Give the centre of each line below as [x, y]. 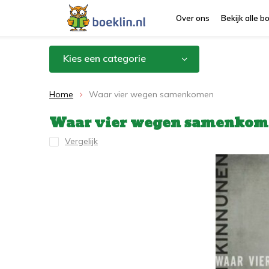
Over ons [193, 18]
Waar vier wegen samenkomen [151, 94]
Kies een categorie [104, 58]
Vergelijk [81, 141]
